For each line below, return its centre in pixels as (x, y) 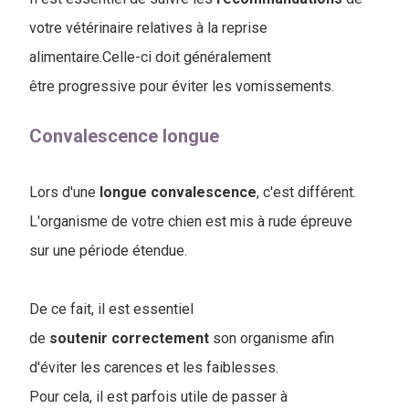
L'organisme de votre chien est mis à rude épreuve (191, 221)
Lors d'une (64, 192)
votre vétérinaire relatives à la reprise (148, 27)
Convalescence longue (124, 136)
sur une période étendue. (108, 250)
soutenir (79, 338)
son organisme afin (272, 338)
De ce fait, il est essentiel (111, 309)
